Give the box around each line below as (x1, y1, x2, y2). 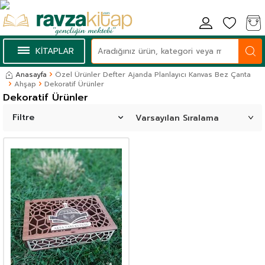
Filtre (12, 111, 34, 124)
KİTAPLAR (35, 44, 74, 57)
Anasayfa (15, 69, 47, 80)
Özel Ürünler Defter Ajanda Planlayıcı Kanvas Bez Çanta (55, 69, 251, 80)
